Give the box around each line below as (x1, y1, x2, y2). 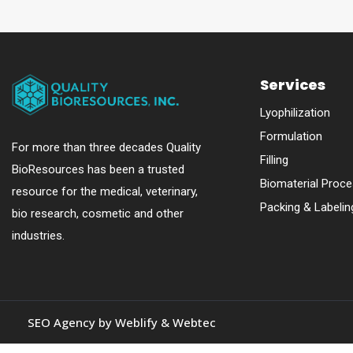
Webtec (173, 314, 216, 330)
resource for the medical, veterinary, (12, 184, 198, 199)
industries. (12, 228, 65, 243)
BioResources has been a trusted (12, 162, 184, 176)
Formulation (259, 129, 322, 143)
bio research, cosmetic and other (12, 206, 184, 221)
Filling (259, 153, 288, 167)
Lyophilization (259, 106, 330, 120)
